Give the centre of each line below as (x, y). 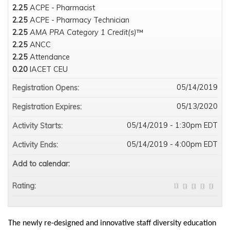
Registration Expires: (48, 107)
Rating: (25, 186)
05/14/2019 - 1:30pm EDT (172, 126)
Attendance (50, 57)
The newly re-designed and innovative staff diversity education (112, 224)
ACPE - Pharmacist (62, 8)
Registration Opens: (47, 88)
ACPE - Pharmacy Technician (80, 20)
